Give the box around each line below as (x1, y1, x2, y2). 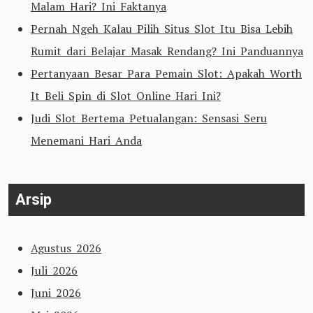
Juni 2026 (31, 285, 81, 300)
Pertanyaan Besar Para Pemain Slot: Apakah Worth (31, 66, 302, 81)
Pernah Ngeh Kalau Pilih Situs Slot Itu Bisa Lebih (31, 21, 293, 36)
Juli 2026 (31, 263, 78, 278)
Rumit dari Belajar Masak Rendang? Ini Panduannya (31, 43, 303, 59)
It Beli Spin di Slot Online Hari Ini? (31, 88, 221, 103)
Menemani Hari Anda (31, 133, 142, 148)
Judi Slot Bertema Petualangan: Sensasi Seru (31, 110, 267, 126)
